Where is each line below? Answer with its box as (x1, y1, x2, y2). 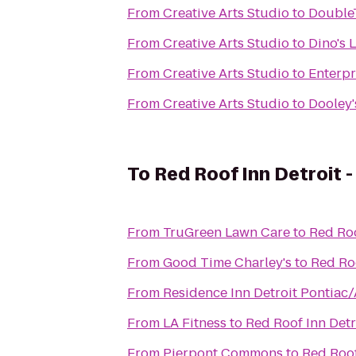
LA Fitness (163, 314, 226, 332)
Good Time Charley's (163, 253, 292, 272)
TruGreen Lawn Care (163, 223, 290, 242)
